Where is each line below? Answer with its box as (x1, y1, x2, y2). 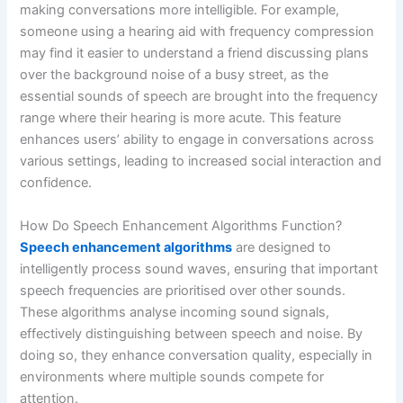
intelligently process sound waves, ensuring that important (20, 260, 379, 277)
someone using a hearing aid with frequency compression (20, 23, 375, 40)
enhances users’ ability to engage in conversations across (20, 131, 375, 148)
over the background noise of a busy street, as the (20, 67, 329, 84)
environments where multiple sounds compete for (20, 368, 325, 385)
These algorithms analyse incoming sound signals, (20, 303, 330, 320)
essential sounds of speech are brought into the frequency (20, 88, 379, 105)
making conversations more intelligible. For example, (20, 2, 340, 19)
